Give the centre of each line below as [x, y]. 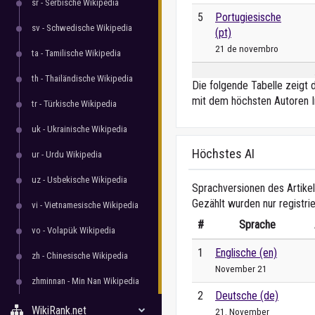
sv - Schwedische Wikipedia [82, 28]
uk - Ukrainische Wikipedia [79, 129]
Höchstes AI [223, 154]
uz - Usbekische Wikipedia [79, 180]
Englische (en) [246, 253]
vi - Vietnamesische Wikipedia [85, 205]
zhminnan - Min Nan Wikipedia [85, 281]
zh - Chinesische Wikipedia [80, 256]
